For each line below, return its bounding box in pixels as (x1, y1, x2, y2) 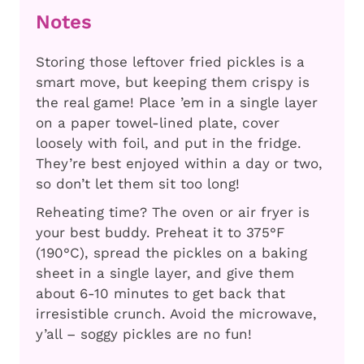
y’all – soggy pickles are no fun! (36, 326, 252, 343)
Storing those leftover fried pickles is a (36, 54, 305, 71)
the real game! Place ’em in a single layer (36, 94, 318, 111)
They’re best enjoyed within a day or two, (36, 155, 323, 172)
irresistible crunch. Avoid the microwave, (36, 305, 317, 323)
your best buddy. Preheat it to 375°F (36, 224, 284, 241)
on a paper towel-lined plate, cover (36, 115, 279, 132)
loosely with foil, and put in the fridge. (36, 135, 301, 152)
